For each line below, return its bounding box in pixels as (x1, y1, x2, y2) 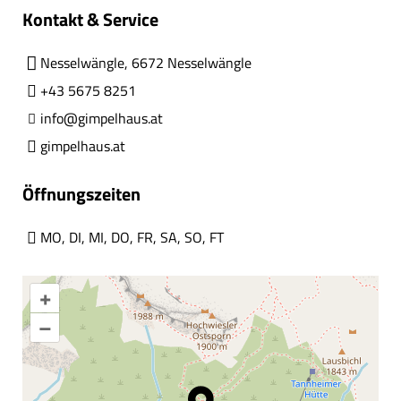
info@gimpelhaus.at (40, 107, 163, 129)
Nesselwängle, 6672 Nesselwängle (40, 51, 252, 73)
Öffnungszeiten (22, 179, 141, 208)
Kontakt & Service (22, 4, 158, 33)
